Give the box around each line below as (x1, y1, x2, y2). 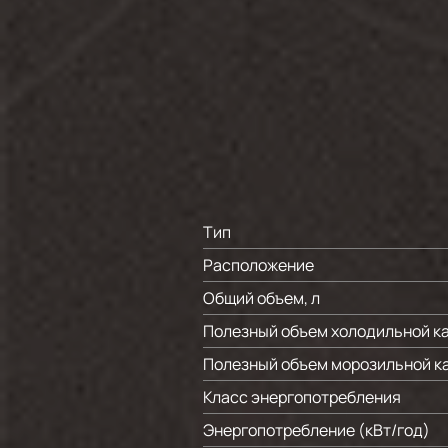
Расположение (203, 254, 314, 276)
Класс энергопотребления (203, 386, 401, 408)
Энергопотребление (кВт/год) (203, 419, 430, 441)
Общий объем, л (203, 287, 320, 309)
